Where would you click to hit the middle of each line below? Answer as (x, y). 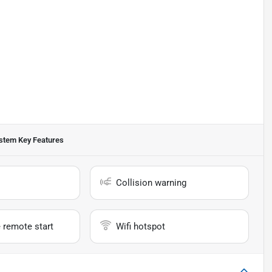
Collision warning (151, 183)
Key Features (40, 140)
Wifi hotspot (141, 227)
